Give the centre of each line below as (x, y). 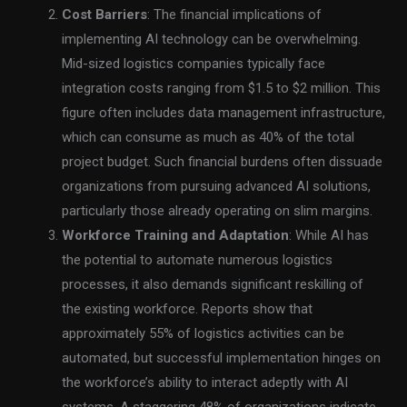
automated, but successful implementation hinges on (222, 357)
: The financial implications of (235, 14)
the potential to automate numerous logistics (198, 259)
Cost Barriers (105, 14)
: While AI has (329, 235)
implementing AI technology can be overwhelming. (212, 39)
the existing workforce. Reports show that (188, 308)
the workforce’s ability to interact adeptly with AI (205, 382)
